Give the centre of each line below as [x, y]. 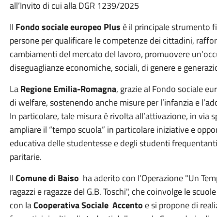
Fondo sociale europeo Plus [68, 27]
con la [21, 205]
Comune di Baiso [47, 178]
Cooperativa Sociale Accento [88, 205]
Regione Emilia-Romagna [68, 89]
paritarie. [25, 157]
